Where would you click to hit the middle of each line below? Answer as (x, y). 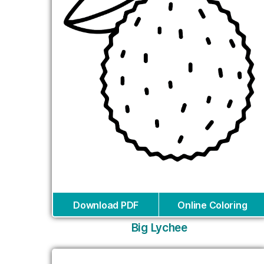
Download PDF (106, 205)
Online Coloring (212, 205)
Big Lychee (159, 228)
